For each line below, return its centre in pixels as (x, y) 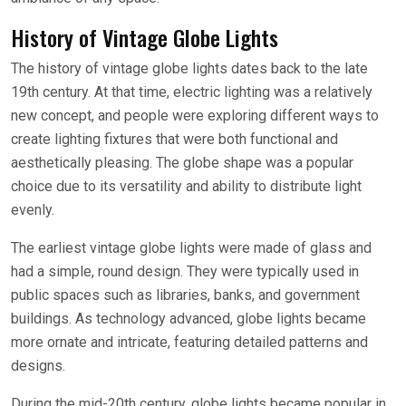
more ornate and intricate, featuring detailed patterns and (189, 342)
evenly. (33, 210)
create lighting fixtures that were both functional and (174, 139)
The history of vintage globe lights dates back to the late (189, 68)
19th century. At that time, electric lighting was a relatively (192, 92)
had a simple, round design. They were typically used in (185, 271)
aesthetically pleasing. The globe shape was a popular (182, 163)
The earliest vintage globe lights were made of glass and (191, 248)
